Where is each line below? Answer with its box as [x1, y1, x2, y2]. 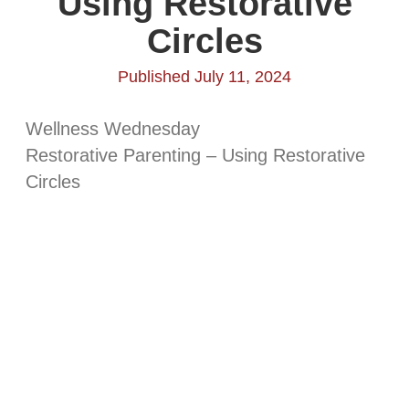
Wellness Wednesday [26, 119, 200, 140]
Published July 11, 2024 [118, 68, 291, 87]
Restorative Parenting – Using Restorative [26, 145, 365, 166]
